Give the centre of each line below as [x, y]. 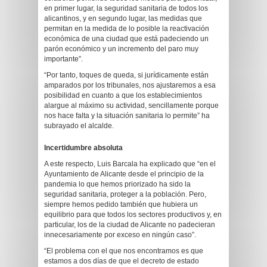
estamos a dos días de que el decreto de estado [122, 261]
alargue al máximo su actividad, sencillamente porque [131, 105]
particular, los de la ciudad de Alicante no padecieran [130, 225]
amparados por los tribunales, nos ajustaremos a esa [130, 85]
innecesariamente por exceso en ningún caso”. [120, 235]
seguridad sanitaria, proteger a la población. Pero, [125, 194]
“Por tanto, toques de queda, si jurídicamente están [126, 75]
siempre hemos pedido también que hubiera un [121, 204]
